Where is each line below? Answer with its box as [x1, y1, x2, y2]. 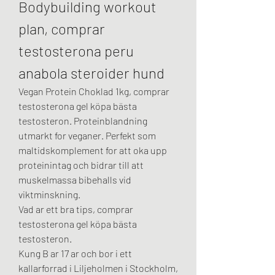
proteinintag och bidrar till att [18, 159, 144, 171]
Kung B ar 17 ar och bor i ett [18, 247, 132, 260]
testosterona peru [18, 42, 134, 60]
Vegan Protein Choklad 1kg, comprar [18, 85, 169, 98]
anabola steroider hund [18, 64, 165, 82]
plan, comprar [18, 20, 105, 38]
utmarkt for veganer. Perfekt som [18, 130, 156, 142]
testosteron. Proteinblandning [18, 115, 147, 127]
